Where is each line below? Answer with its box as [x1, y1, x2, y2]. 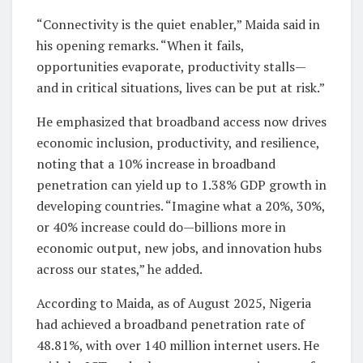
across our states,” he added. [36, 260, 203, 279]
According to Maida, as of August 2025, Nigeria [36, 294, 311, 313]
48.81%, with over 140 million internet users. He [36, 336, 319, 355]
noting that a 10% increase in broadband [36, 155, 275, 173]
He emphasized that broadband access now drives [36, 113, 327, 131]
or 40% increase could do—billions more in [36, 218, 286, 237]
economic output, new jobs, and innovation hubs [36, 239, 322, 258]
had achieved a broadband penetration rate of [36, 315, 305, 334]
